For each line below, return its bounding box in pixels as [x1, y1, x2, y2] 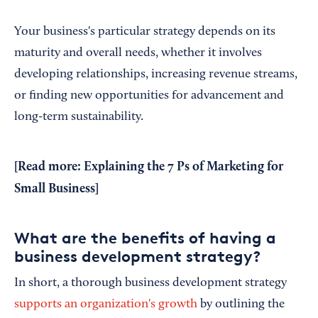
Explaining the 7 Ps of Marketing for [84, 160, 283, 173]
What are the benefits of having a [14, 229, 276, 247]
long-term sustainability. [14, 111, 143, 124]
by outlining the [197, 298, 285, 311]
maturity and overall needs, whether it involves [14, 47, 262, 60]
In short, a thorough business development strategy [14, 277, 287, 290]
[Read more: [14, 160, 84, 173]
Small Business [14, 182, 95, 195]
